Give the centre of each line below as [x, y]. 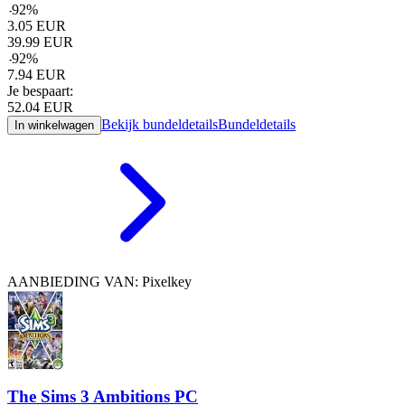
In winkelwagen [54, 126]
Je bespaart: [40, 91]
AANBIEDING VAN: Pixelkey [99, 282]
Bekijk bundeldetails [160, 125]
